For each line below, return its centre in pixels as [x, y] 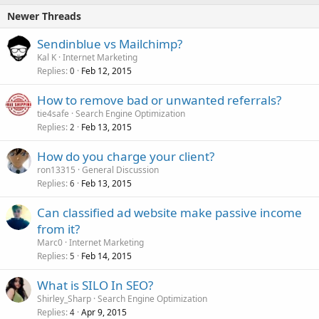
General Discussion [120, 169]
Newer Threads [44, 16]
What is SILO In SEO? [95, 285]
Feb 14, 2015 [106, 256]
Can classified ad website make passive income [169, 212]
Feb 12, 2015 [106, 70]
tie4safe [53, 113]
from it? [58, 229]
